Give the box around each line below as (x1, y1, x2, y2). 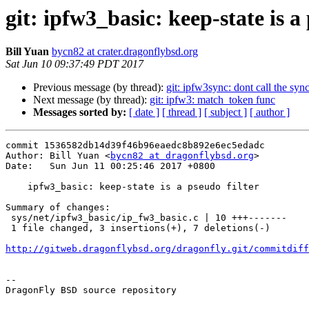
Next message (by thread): (33, 94, 150, 106)
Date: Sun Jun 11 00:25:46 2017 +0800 (6, 161, 215, 172)
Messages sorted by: (33, 106, 126, 119)
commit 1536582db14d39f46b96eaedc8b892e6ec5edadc (6, 140, 265, 151)
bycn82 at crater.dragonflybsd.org (52, 46, 198, 58)
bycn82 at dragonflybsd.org (110, 150, 254, 161)
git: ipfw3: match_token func (150, 94, 275, 106)
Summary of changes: (6, 202, 110, 213)
